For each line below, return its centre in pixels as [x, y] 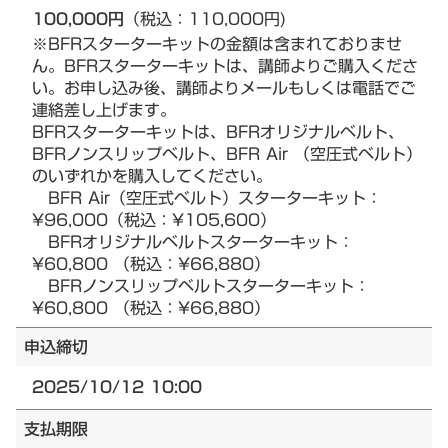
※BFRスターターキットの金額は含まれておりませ [217, 43]
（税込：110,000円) [205, 18]
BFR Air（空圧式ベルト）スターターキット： [207, 197]
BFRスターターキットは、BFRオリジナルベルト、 [218, 131]
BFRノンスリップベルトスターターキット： [201, 285]
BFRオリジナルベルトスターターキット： [193, 241]
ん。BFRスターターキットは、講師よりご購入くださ [225, 65]
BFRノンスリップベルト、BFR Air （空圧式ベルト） [227, 153]
